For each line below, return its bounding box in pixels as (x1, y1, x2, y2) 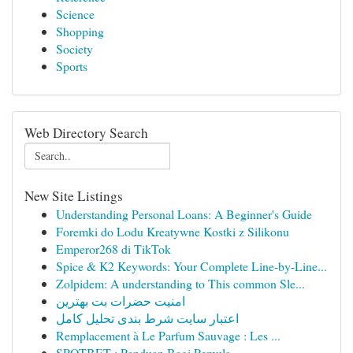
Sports (56, 58, 87, 74)
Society (56, 40, 93, 57)
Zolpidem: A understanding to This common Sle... (56, 275, 305, 292)
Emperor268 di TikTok (56, 240, 171, 257)
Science (56, 6, 95, 22)
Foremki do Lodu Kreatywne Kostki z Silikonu (56, 223, 289, 240)
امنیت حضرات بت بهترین (56, 292, 185, 309)
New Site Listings (24, 187, 123, 205)
